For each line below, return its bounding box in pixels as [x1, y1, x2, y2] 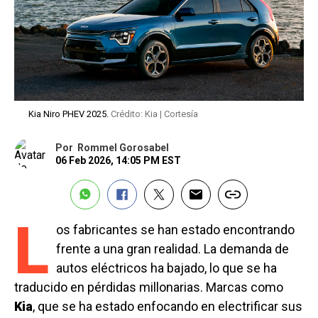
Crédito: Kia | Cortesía [111, 108, 198, 119]
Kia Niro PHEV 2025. [28, 108, 111, 119]
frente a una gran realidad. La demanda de [56, 241, 289, 256]
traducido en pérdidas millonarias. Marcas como [14, 279, 283, 295]
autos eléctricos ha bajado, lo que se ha [56, 260, 277, 275]
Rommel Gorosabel [77, 141, 169, 153]
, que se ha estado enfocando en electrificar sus [33, 298, 302, 314]
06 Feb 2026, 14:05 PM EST [55, 154, 181, 166]
